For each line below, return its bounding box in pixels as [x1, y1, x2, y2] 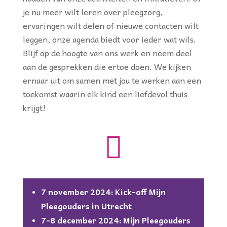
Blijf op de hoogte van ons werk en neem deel [22, 46, 192, 59]
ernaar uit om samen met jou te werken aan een [22, 73, 201, 87]
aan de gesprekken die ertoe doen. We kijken [22, 60, 191, 73]
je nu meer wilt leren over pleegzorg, [22, 5, 163, 18]
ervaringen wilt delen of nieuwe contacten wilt [22, 19, 199, 32]
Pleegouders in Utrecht [41, 199, 132, 212]
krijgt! [22, 101, 46, 114]
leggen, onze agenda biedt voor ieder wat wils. [22, 32, 196, 46]
